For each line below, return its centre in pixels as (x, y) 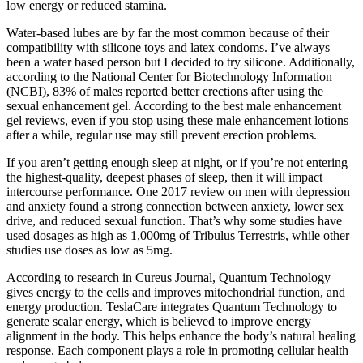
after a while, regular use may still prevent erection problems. (162, 135)
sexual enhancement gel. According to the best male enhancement (174, 105)
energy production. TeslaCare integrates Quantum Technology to (172, 306)
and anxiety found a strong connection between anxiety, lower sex (175, 206)
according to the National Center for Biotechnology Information (169, 76)
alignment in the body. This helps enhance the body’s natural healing (181, 335)
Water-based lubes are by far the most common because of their (168, 32)
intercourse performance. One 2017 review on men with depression (178, 191)
